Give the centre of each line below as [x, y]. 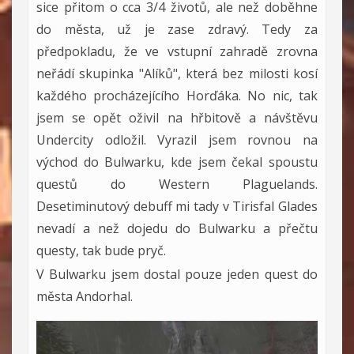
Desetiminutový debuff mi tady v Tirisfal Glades [177, 206]
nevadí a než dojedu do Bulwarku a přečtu [177, 228]
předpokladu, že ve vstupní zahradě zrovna [177, 51]
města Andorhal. [85, 296]
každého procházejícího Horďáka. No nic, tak [177, 96]
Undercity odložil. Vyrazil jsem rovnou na [177, 140]
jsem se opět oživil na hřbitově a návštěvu [177, 118]
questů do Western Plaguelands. [177, 184]
